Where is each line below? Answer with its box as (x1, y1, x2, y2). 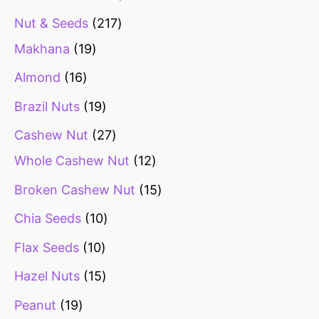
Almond (14, 70, 61, 85)
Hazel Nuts (14, 268, 80, 284)
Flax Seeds (14, 239, 79, 255)
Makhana (14, 41, 70, 56)
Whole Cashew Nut (14, 153, 130, 169)
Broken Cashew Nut (14, 182, 135, 197)
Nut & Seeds (14, 15, 88, 31)
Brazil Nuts (14, 98, 80, 114)
